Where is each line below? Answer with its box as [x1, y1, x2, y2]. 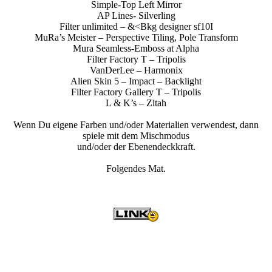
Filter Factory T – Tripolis [86, 54, 186, 65]
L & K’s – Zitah [106, 98, 166, 109]
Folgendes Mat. [106, 163, 166, 174]
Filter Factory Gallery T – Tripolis [71, 87, 201, 98]
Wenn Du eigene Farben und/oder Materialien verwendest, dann [13, 120, 259, 131]
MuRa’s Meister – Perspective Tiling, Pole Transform [34, 32, 238, 43]
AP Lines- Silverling [97, 10, 175, 21]
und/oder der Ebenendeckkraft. [76, 141, 195, 152]
